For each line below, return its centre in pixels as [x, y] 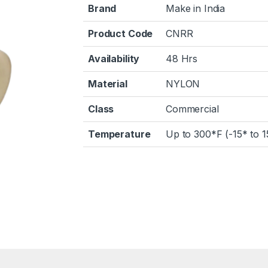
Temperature [119, 134]
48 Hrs [182, 59]
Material [108, 84]
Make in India [196, 9]
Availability [114, 59]
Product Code [121, 34]
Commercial [192, 109]
